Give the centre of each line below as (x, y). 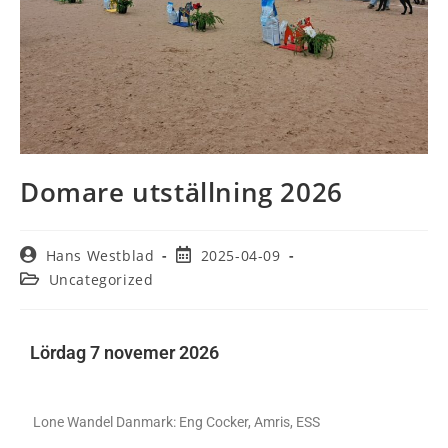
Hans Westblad (100, 255)
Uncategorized (101, 279)
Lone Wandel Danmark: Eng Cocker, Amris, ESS (178, 422)
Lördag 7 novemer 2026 (126, 352)
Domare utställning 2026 (181, 192)
